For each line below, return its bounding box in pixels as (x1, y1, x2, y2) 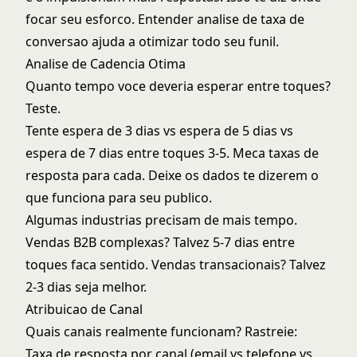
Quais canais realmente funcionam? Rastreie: (25, 323, 297, 340)
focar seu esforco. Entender (25, 10, 197, 28)
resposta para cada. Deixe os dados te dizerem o (25, 167, 319, 184)
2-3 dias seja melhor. (25, 278, 147, 296)
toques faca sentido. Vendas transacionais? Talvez (25, 256, 326, 273)
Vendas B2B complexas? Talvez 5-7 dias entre (25, 233, 295, 251)
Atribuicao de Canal (25, 300, 143, 318)
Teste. (25, 100, 61, 117)
